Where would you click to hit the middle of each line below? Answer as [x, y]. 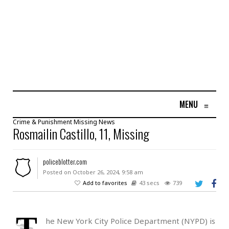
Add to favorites [105, 183]
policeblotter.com [65, 162]
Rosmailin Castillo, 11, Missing [81, 134]
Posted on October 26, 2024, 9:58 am [93, 172]
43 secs [149, 183]
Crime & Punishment [42, 122]
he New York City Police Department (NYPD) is [130, 221]
